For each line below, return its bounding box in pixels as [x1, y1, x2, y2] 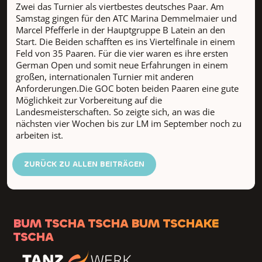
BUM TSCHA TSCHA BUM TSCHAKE [12, 215, 219, 232]
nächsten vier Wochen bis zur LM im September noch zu [15, 117, 242, 129]
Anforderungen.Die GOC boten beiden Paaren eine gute [15, 82, 239, 94]
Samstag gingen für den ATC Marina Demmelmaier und [15, 12, 237, 24]
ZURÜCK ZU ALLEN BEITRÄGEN [23, 158, 144, 169]
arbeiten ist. [15, 129, 63, 141]
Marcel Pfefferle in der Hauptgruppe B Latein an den [15, 23, 225, 36]
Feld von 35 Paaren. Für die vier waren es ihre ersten [15, 47, 228, 59]
